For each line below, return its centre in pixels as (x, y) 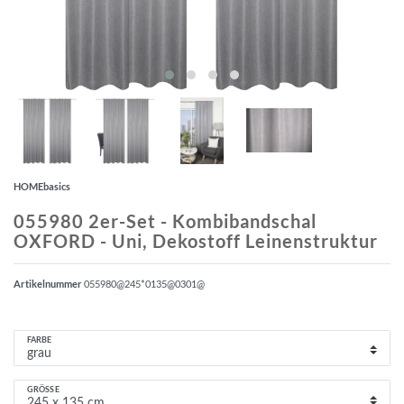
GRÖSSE (41, 389)
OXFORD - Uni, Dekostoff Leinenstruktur (196, 240)
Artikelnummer (49, 283)
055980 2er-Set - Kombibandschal (165, 220)
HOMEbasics (42, 186)
